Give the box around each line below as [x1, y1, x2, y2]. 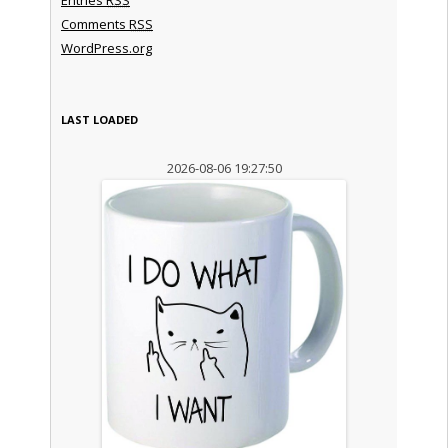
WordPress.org [60, 38, 152, 57]
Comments [60, 14, 129, 33]
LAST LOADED [60, 111, 138, 127]
